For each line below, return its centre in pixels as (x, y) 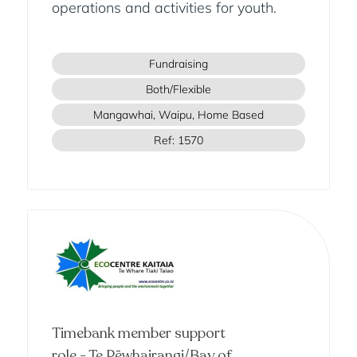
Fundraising (178, 64)
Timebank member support (138, 333)
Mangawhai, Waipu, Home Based (178, 115)
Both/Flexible (178, 90)
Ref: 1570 (178, 141)
